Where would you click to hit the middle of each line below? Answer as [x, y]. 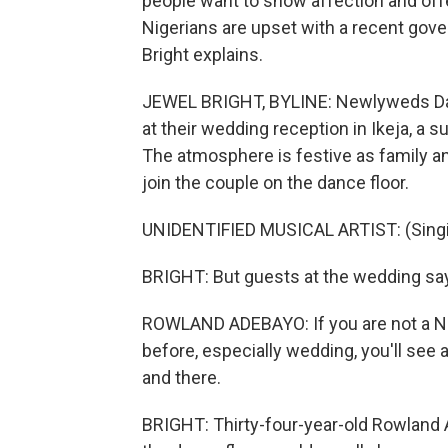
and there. [181, 377]
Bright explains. [202, 54]
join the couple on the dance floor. [275, 182]
